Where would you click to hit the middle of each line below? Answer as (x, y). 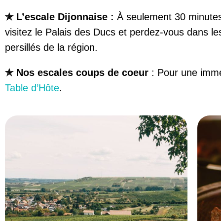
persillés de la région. (51, 47)
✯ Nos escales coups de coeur (78, 73)
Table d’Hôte (32, 88)
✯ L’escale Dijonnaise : (61, 17)
